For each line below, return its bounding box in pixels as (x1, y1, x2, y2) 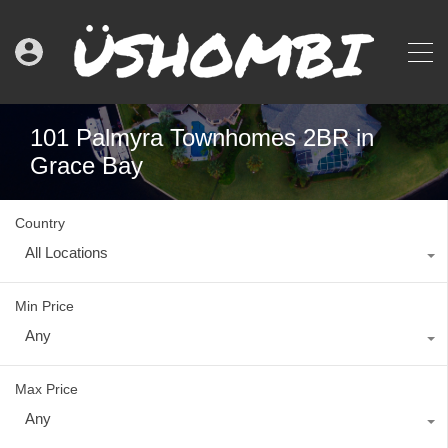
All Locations (25, 244, 108, 261)
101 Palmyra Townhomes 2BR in (30, 124, 374, 151)
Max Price (15, 381, 78, 397)
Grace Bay (30, 152, 143, 179)
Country (15, 215, 65, 231)
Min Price (15, 298, 74, 314)
